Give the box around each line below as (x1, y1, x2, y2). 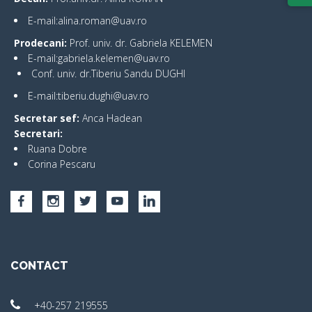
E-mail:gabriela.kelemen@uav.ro (28, 51, 170, 65)
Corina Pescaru (28, 157, 95, 171)
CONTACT (10, 258, 68, 272)
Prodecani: (14, 36, 70, 49)
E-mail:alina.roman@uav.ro (28, 13, 147, 27)
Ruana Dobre (28, 141, 87, 155)
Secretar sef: (14, 111, 82, 125)
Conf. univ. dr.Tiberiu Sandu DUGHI (31, 66, 185, 80)
